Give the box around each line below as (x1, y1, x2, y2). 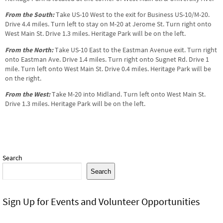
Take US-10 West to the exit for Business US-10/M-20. (54, 10, 210, 19)
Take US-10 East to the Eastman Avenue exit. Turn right (55, 45, 217, 54)
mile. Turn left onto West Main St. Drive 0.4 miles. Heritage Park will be (5, 64, 211, 73)
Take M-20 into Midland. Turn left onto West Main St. (50, 90, 206, 99)
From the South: (5, 10, 54, 19)
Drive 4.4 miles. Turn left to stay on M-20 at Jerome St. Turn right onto (5, 20, 212, 29)
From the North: (5, 45, 53, 54)
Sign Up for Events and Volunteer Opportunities (2, 195, 200, 208)
